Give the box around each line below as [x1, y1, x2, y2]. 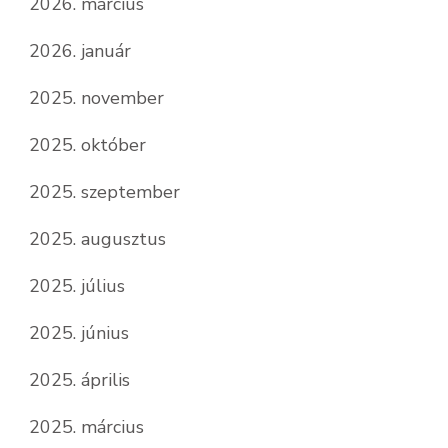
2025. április [29, 367, 130, 392]
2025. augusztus [29, 226, 166, 251]
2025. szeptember [29, 179, 180, 204]
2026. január [29, 38, 131, 63]
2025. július [29, 273, 125, 298]
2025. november [29, 85, 164, 110]
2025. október [29, 132, 146, 157]
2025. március [29, 414, 144, 439]
